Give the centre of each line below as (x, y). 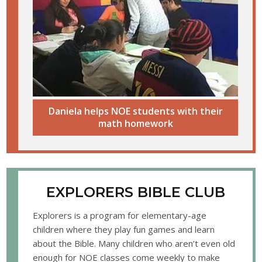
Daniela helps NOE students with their (135, 111)
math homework (135, 124)
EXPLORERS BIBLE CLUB (135, 192)
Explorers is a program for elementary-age (120, 216)
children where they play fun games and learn (124, 230)
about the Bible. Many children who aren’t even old (134, 244)
